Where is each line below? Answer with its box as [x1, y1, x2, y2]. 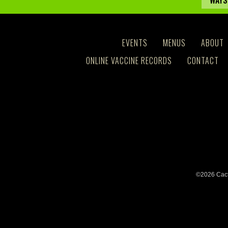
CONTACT [187, 54, 219, 67]
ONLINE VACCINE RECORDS [85, 54, 172, 67]
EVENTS [122, 37, 148, 49]
